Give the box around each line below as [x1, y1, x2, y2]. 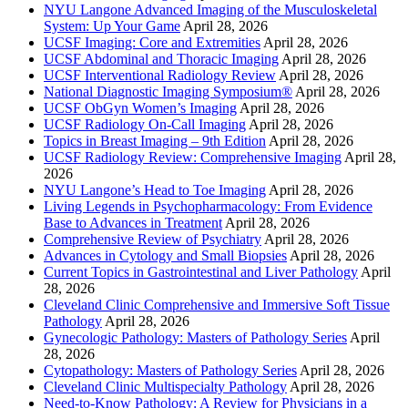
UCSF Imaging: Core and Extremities [44, 35, 260, 51]
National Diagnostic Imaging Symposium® [44, 84, 292, 100]
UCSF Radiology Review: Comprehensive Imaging [44, 149, 342, 166]
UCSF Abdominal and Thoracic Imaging [44, 51, 279, 67]
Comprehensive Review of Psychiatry [44, 231, 261, 248]
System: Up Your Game [44, 18, 180, 35]
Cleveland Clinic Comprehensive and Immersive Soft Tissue [44, 297, 390, 313]
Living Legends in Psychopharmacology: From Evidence [44, 199, 372, 215]
